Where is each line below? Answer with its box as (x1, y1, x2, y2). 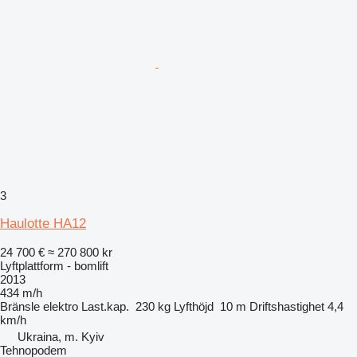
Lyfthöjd (174, 299, 214, 313)
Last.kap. (81, 299, 129, 313)
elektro (43, 299, 78, 313)
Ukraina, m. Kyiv (18, 329, 104, 343)
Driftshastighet (249, 299, 324, 313)
